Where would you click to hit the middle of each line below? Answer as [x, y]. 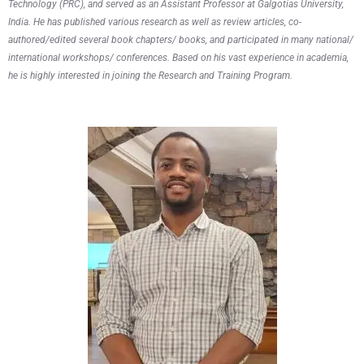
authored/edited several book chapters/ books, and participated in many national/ [181, 39]
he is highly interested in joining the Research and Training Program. [150, 75]
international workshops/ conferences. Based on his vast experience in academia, [178, 57]
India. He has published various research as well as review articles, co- [155, 22]
